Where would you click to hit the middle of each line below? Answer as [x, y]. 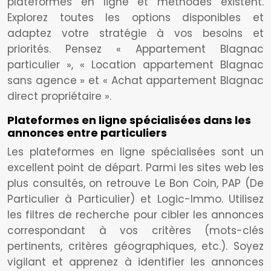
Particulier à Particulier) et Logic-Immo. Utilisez [135, 199]
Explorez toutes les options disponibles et [135, 18]
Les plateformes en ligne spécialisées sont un [135, 152]
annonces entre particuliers [87, 133]
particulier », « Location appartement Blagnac [135, 65]
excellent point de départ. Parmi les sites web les [135, 168]
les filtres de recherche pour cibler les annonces [135, 215]
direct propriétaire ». [59, 96]
